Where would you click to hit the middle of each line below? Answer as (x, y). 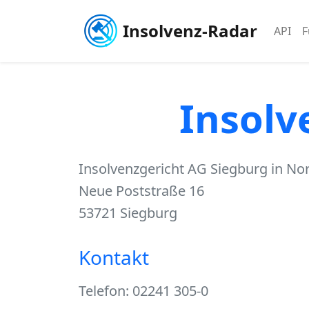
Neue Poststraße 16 (141, 191)
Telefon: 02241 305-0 (143, 291)
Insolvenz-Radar (190, 31)
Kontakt (114, 257)
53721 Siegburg (128, 213)
